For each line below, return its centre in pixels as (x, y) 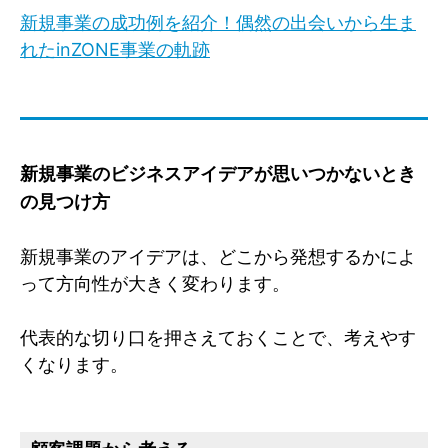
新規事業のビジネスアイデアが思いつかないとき (218, 173)
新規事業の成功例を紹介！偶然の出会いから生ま (218, 22)
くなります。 (74, 364)
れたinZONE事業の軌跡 (115, 49)
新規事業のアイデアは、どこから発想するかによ (218, 256)
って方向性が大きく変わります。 (155, 283)
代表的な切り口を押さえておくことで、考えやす (218, 337)
